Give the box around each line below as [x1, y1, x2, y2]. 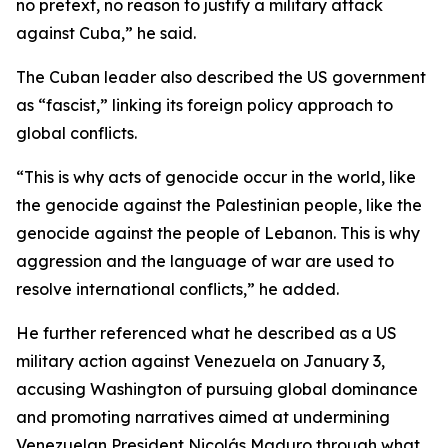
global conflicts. [16, 123, 137, 143]
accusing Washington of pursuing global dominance [16, 379, 418, 399]
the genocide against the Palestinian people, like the [16, 195, 422, 215]
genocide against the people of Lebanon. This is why [16, 223, 420, 243]
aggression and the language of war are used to [16, 251, 394, 271]
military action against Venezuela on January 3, [16, 351, 385, 371]
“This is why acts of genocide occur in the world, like [16, 167, 416, 187]
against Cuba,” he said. [16, 23, 196, 43]
